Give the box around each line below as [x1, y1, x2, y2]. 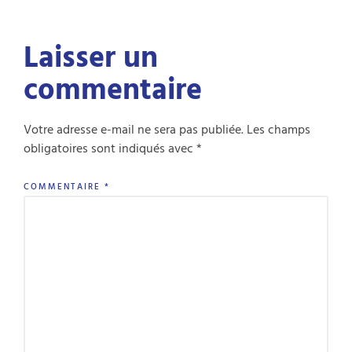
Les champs [247, 119, 310, 141]
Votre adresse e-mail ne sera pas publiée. [24, 119, 244, 141]
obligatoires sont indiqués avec [24, 138, 196, 159]
